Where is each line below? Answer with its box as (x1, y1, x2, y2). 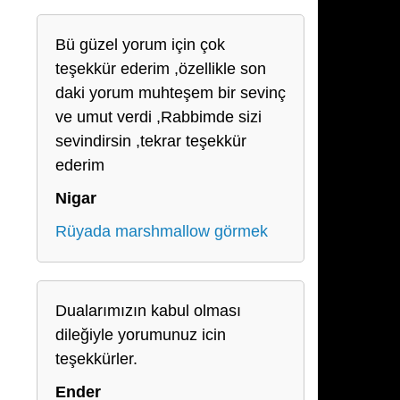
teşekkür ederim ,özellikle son (55, 60, 266, 78)
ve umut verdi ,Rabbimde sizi (55, 108, 262, 126)
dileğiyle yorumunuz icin (55, 326, 226, 344)
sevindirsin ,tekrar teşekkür (55, 132, 246, 150)
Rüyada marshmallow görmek (55, 222, 268, 240)
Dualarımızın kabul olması (55, 302, 241, 320)
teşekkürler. (55, 350, 137, 368)
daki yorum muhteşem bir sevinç (55, 84, 286, 102)
